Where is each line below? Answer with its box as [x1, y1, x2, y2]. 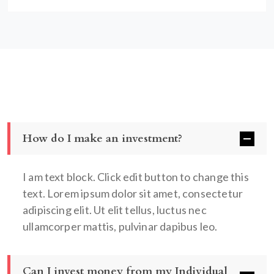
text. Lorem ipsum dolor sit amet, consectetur [23, 187, 243, 200]
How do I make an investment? [23, 131, 182, 146]
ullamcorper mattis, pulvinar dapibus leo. [23, 220, 218, 233]
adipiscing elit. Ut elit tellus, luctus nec [23, 203, 207, 217]
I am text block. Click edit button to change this [23, 170, 249, 183]
